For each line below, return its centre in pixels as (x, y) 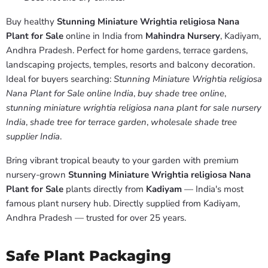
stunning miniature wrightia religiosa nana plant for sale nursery (134, 108)
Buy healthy (31, 22)
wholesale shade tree (194, 122)
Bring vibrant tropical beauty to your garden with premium (122, 161)
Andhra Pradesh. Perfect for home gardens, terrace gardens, (127, 51)
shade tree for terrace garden (88, 122)
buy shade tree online (181, 94)
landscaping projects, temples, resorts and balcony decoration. (130, 65)
